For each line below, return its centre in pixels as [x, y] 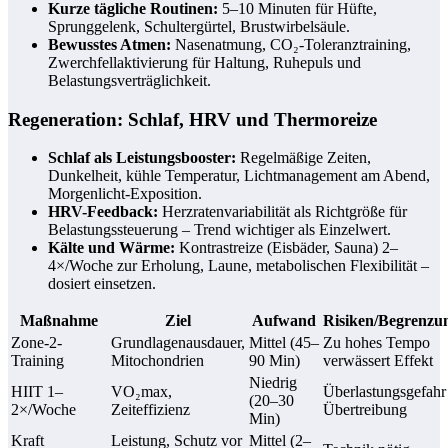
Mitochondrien [157, 361]
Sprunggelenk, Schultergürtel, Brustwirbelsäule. [199, 26]
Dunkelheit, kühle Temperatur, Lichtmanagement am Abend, [239, 176]
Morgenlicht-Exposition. [125, 194]
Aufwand [284, 321]
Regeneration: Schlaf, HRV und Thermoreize [192, 119]
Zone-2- [36, 343]
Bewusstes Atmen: [109, 44]
